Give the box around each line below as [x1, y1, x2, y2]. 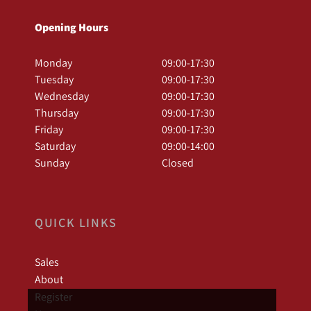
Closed [162, 155, 194, 170]
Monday [35, 56, 72, 70]
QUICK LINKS [35, 215, 118, 231]
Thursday [35, 106, 78, 120]
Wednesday [35, 89, 89, 103]
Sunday [35, 155, 69, 170]
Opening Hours [35, 20, 108, 35]
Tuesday [35, 72, 74, 87]
